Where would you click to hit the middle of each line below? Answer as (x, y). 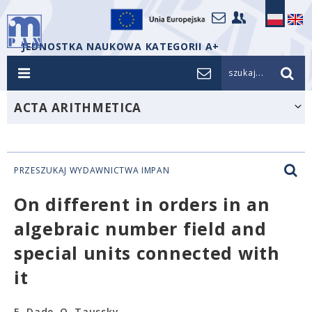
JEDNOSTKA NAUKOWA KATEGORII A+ (120, 46)
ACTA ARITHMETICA (78, 108)
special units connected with (147, 253)
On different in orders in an (142, 204)
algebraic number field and (140, 228)
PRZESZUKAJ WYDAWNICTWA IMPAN (92, 170)
